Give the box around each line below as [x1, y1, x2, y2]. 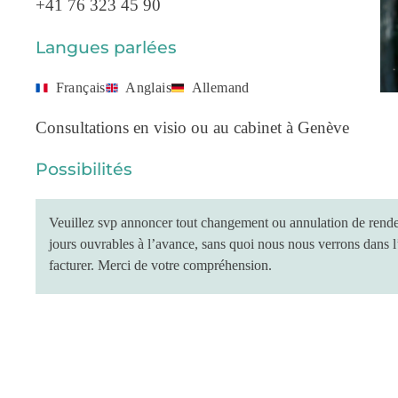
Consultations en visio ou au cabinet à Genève [36, 118, 349, 138]
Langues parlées [36, 36, 177, 58]
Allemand [191, 78, 250, 96]
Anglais [125, 78, 172, 96]
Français [55, 78, 106, 96]
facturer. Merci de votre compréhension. [49, 257, 272, 275]
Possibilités [36, 159, 132, 180]
